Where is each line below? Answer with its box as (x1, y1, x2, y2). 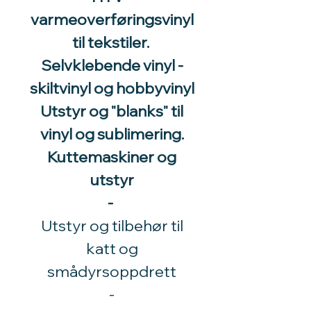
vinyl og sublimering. (40, 124, 184, 144)
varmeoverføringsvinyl (30, 10, 194, 30)
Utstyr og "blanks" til (40, 101, 183, 121)
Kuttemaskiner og (47, 147, 176, 167)
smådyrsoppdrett (47, 262, 176, 282)
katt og (85, 239, 138, 259)
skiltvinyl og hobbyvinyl (29, 78, 194, 99)
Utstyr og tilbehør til (40, 216, 183, 236)
